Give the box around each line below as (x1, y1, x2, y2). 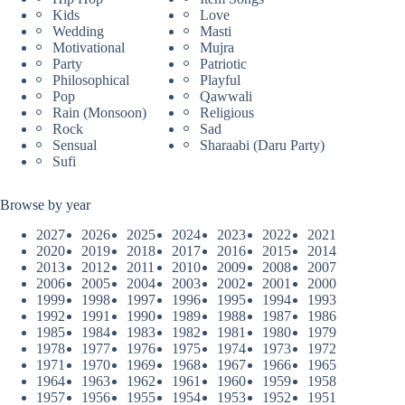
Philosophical (52, 72, 129, 89)
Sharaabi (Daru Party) (199, 137, 325, 154)
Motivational (52, 40, 125, 56)
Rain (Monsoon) (52, 105, 146, 121)
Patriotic (199, 56, 247, 72)
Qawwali (199, 89, 252, 105)
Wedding (52, 24, 104, 40)
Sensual (52, 137, 97, 154)
